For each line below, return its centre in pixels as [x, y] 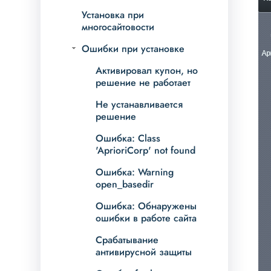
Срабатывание [127, 240]
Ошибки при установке [133, 49]
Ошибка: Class [128, 139]
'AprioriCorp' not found [146, 151]
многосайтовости [118, 27]
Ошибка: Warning [135, 172]
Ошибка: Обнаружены [146, 206]
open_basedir [125, 184]
